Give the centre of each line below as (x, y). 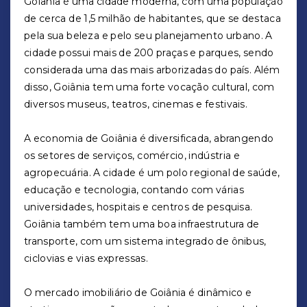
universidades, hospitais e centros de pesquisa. (138, 207)
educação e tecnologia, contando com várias (134, 190)
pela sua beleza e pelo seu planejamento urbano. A (148, 36)
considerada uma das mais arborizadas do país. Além (152, 70)
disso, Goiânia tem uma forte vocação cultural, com (149, 87)
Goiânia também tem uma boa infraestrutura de (142, 224)
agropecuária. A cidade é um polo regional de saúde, (152, 173)
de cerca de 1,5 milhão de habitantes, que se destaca (152, 19)
